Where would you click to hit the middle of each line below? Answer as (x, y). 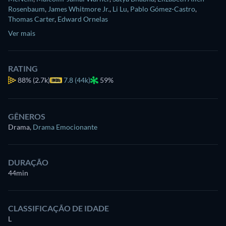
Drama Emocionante (65, 127)
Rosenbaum (26, 9)
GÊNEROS (27, 117)
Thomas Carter (31, 19)
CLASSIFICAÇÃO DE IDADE (59, 208)
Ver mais (22, 33)
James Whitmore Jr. (79, 9)
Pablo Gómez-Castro (163, 9)
